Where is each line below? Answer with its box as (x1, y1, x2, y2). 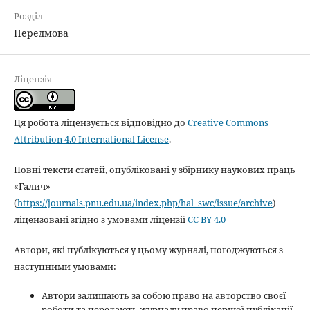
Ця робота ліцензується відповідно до (13, 116, 188, 129)
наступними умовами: (13, 259, 116, 273)
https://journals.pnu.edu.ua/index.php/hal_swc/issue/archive (17, 196, 273, 209)
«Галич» (13, 179, 51, 192)
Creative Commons (187, 116, 268, 129)
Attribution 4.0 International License (13, 132, 169, 145)
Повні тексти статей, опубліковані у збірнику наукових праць (13, 163, 295, 176)
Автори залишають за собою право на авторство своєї (41, 289, 286, 302)
